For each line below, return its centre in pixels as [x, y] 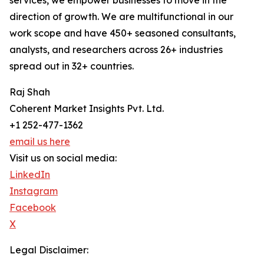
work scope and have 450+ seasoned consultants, [123, 33]
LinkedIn [30, 175]
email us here [40, 142]
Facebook [33, 208]
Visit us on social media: [63, 158]
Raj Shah [30, 92]
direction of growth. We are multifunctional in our [121, 17]
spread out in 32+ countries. [72, 66]
